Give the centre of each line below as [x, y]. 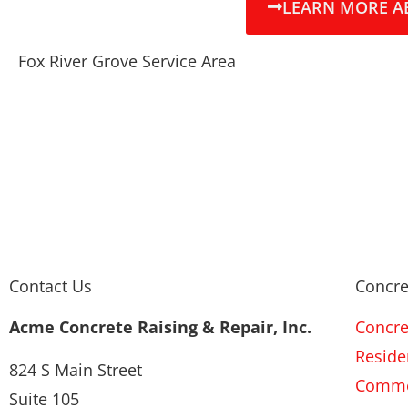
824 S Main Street [76, 369]
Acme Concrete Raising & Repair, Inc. [160, 327]
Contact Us [51, 286]
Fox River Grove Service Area [127, 61]
